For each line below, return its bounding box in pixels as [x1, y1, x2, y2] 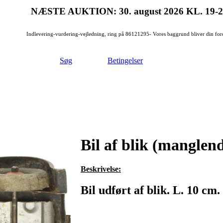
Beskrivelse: [81, 165, 121, 174]
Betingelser [108, 56, 143, 65]
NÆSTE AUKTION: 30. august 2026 [31, 6, 186, 16]
